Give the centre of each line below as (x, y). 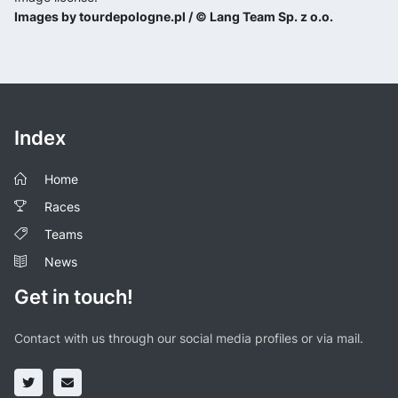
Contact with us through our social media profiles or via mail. (189, 338)
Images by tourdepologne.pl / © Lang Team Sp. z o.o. (174, 16)
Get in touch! (74, 296)
